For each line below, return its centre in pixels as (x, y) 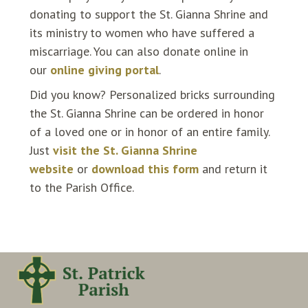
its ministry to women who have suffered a (142, 32)
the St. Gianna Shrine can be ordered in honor (146, 113)
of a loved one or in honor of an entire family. (149, 131)
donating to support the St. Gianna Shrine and (148, 14)
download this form (145, 168)
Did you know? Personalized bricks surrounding (152, 94)
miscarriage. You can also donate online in (139, 51)
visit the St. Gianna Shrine (125, 150)
